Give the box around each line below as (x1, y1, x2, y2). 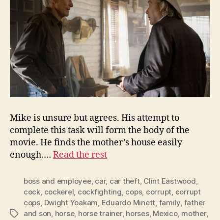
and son (24, 208, 52, 218)
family (159, 197, 181, 207)
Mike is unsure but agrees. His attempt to (10, 112, 179, 124)
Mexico (153, 208, 178, 218)
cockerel (44, 187, 74, 196)
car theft (109, 176, 140, 186)
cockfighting (77, 187, 122, 196)
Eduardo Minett (101, 197, 156, 207)
